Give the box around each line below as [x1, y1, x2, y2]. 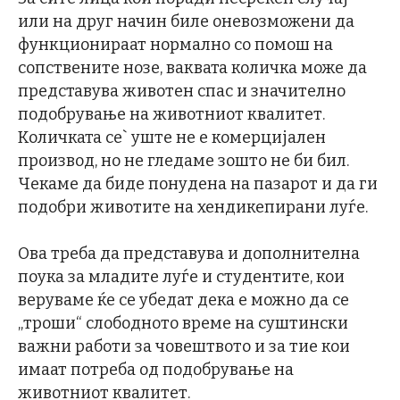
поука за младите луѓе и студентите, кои [18, 267, 345, 287]
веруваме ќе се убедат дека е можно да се [18, 290, 349, 311]
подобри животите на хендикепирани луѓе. [18, 197, 368, 218]
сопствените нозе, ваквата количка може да [18, 58, 367, 79]
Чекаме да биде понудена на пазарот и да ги [18, 174, 378, 195]
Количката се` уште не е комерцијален [18, 128, 326, 148]
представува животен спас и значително [18, 81, 346, 102]
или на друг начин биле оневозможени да [18, 12, 354, 32]
